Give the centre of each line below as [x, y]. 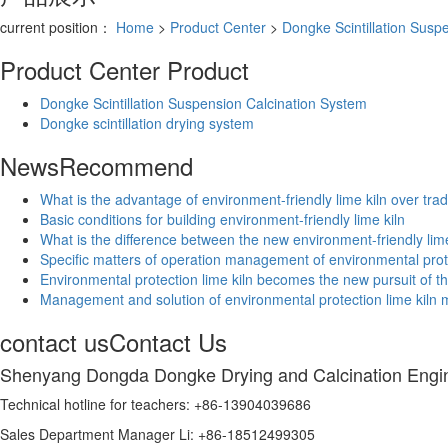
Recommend [126, 165]
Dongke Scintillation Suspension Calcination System [203, 102]
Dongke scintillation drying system [147, 122]
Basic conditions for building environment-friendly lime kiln [222, 218]
